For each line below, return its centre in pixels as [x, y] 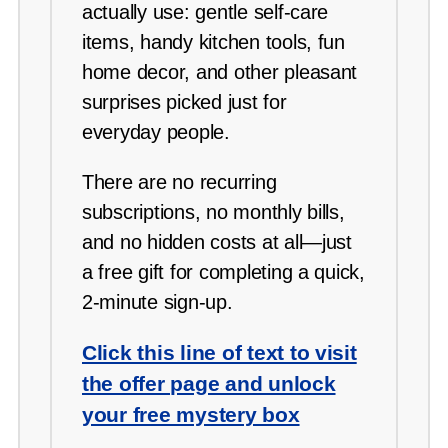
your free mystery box [191, 415]
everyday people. [156, 132]
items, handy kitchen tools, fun [213, 42]
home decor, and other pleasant [220, 72]
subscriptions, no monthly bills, [213, 212]
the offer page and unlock [209, 384]
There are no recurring [179, 182]
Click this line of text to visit [219, 353]
